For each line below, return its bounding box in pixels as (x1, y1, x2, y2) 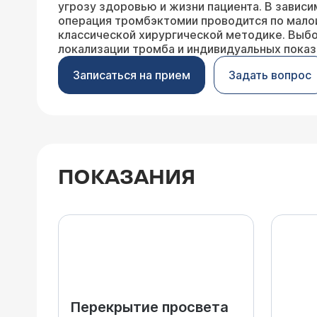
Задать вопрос (229, 68, 311, 82)
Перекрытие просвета (70, 299, 229, 316)
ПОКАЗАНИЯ (58, 166, 195, 190)
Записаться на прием (73, 68, 190, 82)
